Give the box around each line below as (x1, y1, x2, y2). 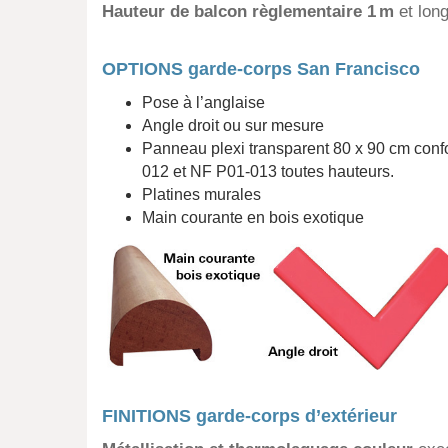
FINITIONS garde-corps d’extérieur (102, 406, 397, 427)
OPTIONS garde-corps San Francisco (102, 59, 420, 79)
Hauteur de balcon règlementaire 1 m (102, 2, 394, 21)
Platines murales (142, 186, 261, 203)
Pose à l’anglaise (142, 94, 265, 111)
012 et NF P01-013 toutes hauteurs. (142, 163, 394, 180)
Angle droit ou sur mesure (142, 117, 324, 134)
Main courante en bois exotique (142, 209, 364, 226)
